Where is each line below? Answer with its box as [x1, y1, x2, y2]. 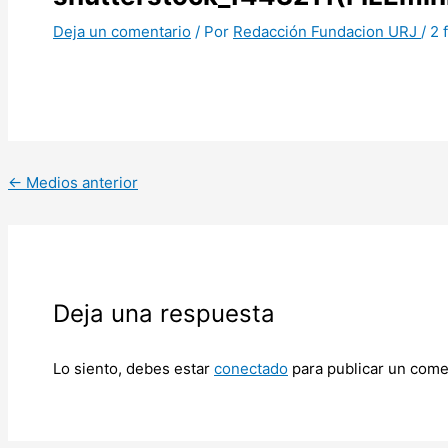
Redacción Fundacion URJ [233, 21, 421, 41]
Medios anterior [22, 172, 138, 192]
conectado [214, 358, 288, 378]
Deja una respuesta [53, 298, 275, 328]
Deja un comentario [53, 21, 191, 41]
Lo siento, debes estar [53, 358, 214, 378]
